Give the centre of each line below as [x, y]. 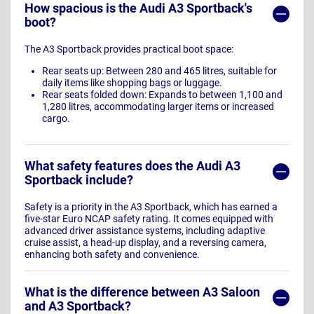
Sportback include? [79, 180]
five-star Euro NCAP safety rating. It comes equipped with [149, 219]
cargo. [56, 119]
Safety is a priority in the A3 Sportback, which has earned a [151, 207]
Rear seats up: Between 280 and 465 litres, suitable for [159, 71]
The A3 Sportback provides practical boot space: [129, 49]
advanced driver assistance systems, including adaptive [145, 231]
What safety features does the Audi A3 [132, 166]
